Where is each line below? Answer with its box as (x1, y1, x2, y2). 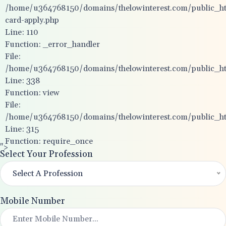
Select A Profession (13, 168, 83, 179)
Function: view (5, 88, 60, 98)
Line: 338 (5, 76, 40, 86)
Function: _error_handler (5, 39, 100, 49)
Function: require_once (5, 136, 93, 146)
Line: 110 (5, 27, 38, 37)
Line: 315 (5, 124, 39, 134)
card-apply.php (5, 15, 59, 25)
